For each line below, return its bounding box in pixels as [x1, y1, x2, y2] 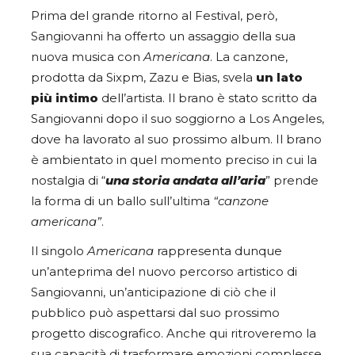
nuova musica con [31, 49, 143, 64]
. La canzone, [210, 49, 288, 64]
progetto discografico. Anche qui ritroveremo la [31, 326, 316, 341]
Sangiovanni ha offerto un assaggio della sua [31, 29, 296, 44]
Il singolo [31, 243, 87, 258]
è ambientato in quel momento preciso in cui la [31, 152, 317, 167]
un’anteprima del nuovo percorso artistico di [31, 264, 297, 279]
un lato [256, 70, 303, 85]
